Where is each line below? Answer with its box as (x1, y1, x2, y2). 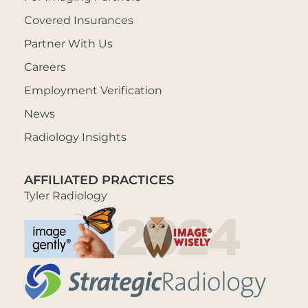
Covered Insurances (24, 12, 133, 27)
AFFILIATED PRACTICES (24, 170, 174, 188)
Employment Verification (24, 82, 162, 97)
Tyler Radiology (24, 187, 107, 202)
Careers (24, 58, 66, 74)
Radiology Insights (24, 129, 126, 144)
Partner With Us (24, 35, 113, 50)
